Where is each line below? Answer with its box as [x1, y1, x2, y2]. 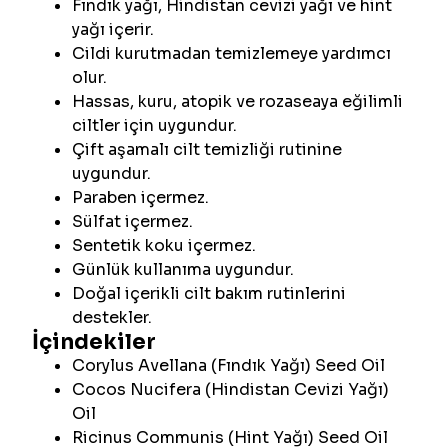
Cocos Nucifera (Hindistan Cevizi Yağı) [72, 379, 389, 400]
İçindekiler [32, 329, 156, 355]
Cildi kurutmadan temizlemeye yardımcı [72, 43, 391, 64]
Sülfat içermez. [72, 211, 193, 232]
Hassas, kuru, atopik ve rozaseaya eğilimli [72, 91, 403, 112]
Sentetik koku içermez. [72, 235, 256, 256]
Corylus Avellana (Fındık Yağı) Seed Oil [72, 355, 385, 376]
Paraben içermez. [72, 187, 209, 208]
